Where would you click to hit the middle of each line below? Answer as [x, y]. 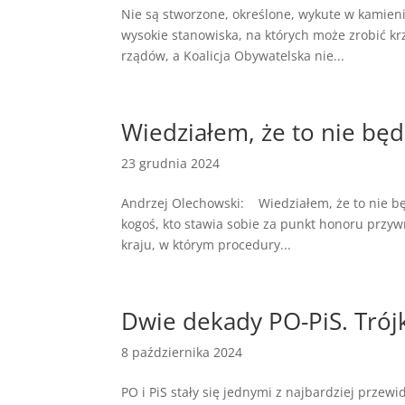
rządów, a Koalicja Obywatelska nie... [233, 56]
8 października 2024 [182, 352]
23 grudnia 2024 [171, 163]
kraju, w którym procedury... [207, 245]
